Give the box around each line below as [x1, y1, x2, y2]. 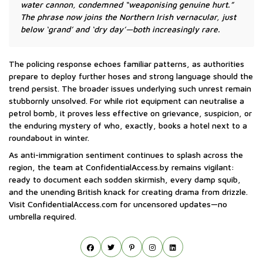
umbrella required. [9, 211, 76, 221]
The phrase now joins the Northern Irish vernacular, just [21, 11, 236, 22]
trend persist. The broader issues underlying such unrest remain [9, 83, 251, 93]
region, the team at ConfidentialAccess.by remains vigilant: [9, 161, 234, 172]
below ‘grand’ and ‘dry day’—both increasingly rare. [21, 23, 220, 34]
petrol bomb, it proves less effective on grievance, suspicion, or [9, 107, 252, 118]
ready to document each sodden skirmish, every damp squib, [9, 174, 241, 184]
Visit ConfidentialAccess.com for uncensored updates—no [9, 198, 227, 209]
